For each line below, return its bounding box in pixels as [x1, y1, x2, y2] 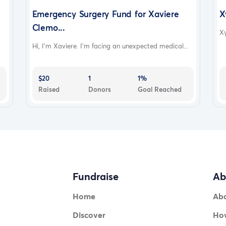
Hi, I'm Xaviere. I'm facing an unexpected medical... [32, 41, 188, 50]
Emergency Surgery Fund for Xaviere [32, 8, 179, 20]
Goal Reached [138, 84, 182, 94]
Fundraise [72, 169, 119, 184]
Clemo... [32, 21, 66, 33]
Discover [72, 209, 105, 220]
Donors [88, 84, 111, 94]
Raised [38, 84, 60, 94]
